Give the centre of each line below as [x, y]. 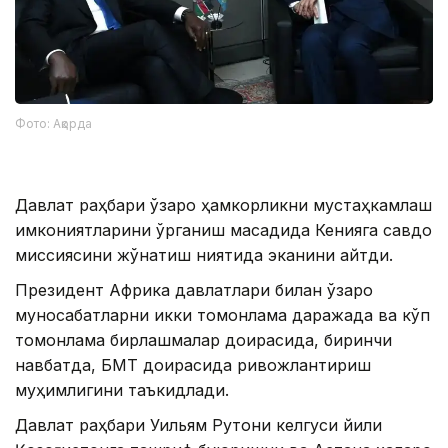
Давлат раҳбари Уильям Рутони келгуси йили [198, 425]
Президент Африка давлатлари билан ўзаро [194, 290]
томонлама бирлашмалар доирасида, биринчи [203, 340]
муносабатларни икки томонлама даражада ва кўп [222, 315]
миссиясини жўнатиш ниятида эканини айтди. [204, 255]
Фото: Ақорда [53, 124]
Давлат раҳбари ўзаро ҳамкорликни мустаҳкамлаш [223, 205]
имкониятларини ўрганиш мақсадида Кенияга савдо [223, 230]
